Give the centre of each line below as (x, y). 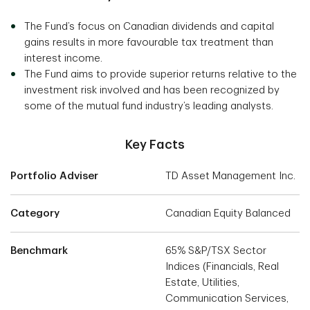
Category (35, 214)
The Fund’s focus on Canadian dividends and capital (149, 27)
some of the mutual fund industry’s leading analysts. (149, 107)
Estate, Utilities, (202, 283)
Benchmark (39, 251)
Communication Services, (227, 299)
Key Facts (155, 145)
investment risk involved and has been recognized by (152, 91)
